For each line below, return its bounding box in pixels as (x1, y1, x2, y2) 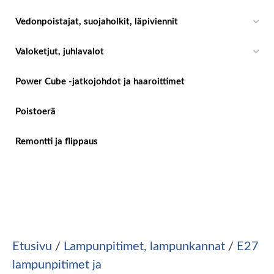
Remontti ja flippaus (15, 136, 98, 146)
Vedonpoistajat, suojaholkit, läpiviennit (15, 17, 178, 26)
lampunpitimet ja (12, 259, 102, 271)
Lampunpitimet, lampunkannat (64, 240, 225, 253)
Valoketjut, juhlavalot (15, 46, 104, 56)
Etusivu (12, 240, 52, 253)
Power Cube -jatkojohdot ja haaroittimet (15, 76, 185, 86)
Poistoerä (15, 106, 56, 116)
